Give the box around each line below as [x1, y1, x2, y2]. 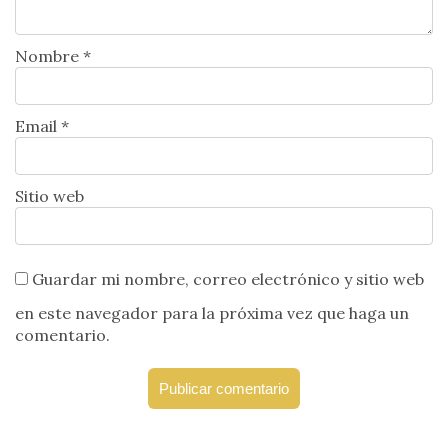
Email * [15, 115, 69, 136]
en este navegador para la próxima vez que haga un [15, 302, 409, 323]
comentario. [15, 324, 110, 345]
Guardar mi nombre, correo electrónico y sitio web [32, 268, 424, 289]
